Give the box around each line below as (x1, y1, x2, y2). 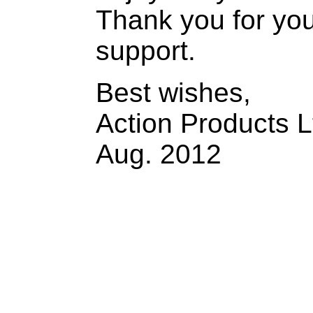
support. (96, 36, 196, 66)
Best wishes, (96, 78, 251, 108)
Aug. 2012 (96, 139, 221, 169)
